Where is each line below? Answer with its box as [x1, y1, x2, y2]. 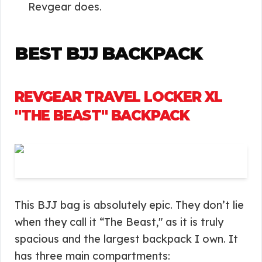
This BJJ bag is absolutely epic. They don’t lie [15, 198, 244, 212]
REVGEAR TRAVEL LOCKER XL [15, 88, 223, 105]
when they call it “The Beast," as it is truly [15, 215, 223, 229]
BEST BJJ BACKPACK [15, 43, 202, 64]
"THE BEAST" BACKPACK [15, 107, 189, 124]
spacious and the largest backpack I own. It [15, 232, 238, 246]
